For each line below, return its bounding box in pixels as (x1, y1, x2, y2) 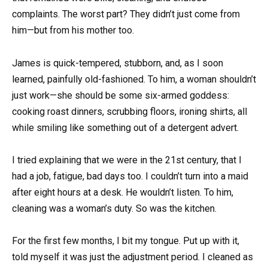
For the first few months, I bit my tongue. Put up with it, (12, 234, 239, 246)
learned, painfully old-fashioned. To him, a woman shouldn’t (12, 73, 256, 85)
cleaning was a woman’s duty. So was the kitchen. (12, 202, 217, 214)
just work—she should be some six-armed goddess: (12, 89, 229, 101)
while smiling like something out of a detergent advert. (12, 121, 239, 133)
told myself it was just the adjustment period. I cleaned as (12, 251, 253, 263)
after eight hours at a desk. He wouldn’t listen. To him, (12, 186, 233, 198)
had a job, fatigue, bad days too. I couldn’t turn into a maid (12, 170, 248, 182)
